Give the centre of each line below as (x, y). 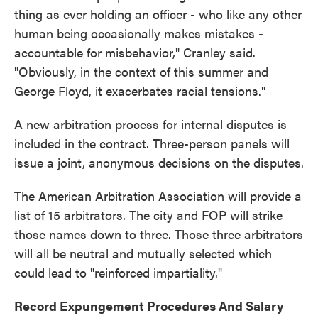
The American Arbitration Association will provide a (158, 196)
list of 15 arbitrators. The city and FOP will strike (148, 215)
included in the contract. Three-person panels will (152, 143)
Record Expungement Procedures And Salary (149, 306)
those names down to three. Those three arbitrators (159, 234)
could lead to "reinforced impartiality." (118, 273)
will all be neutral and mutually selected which (143, 253)
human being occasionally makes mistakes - (139, 33)
